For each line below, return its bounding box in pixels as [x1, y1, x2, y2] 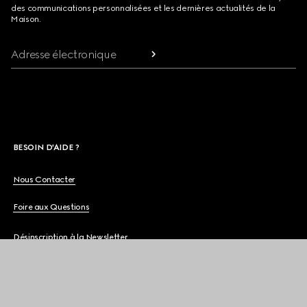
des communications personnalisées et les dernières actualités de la [11, 3, 275, 13]
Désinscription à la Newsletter [13, 232, 128, 242]
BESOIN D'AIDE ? [13, 142, 79, 152]
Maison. [11, 14, 41, 24]
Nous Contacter [13, 174, 75, 184]
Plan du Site [13, 262, 58, 272]
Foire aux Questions [13, 201, 90, 212]
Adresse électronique [11, 47, 116, 61]
